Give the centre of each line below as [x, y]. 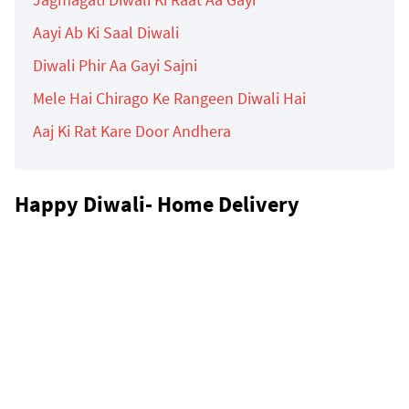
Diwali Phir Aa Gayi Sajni [115, 65]
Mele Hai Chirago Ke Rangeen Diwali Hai [169, 98]
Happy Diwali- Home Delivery [157, 204]
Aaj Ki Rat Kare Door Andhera [132, 131]
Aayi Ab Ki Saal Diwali [106, 32]
